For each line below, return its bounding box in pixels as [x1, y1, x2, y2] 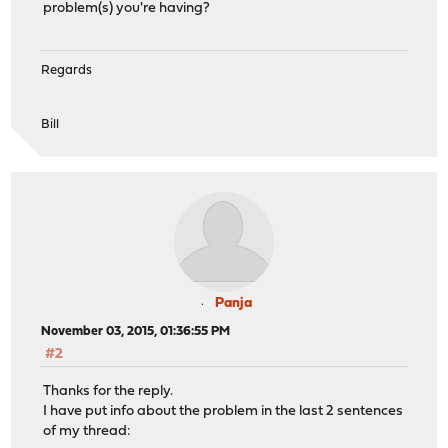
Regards [41, 64, 93, 78]
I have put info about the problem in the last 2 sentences [43, 403, 404, 419]
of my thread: [43, 423, 132, 439]
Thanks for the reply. [43, 383, 174, 399]
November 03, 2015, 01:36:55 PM [41, 325, 231, 339]
